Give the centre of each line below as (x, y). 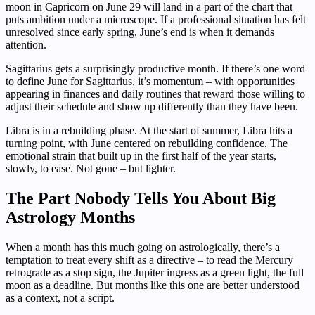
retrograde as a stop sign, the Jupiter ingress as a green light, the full (155, 272)
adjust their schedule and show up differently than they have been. (152, 106)
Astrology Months (70, 217)
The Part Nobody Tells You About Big (141, 198)
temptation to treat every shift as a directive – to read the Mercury (149, 259)
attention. (26, 44)
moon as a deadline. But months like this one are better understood (153, 285)
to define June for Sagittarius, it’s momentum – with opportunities (150, 81)
